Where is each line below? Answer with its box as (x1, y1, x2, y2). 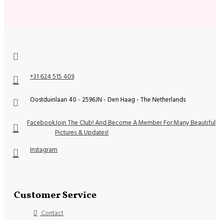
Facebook (27, 118, 55, 127)
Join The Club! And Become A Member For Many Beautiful (55, 118, 216, 127)
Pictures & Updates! (55, 128, 109, 137)
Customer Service (14, 188, 97, 202)
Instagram (30, 145, 57, 154)
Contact (41, 208, 63, 218)
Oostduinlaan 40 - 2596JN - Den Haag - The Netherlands (30, 95, 186, 104)
